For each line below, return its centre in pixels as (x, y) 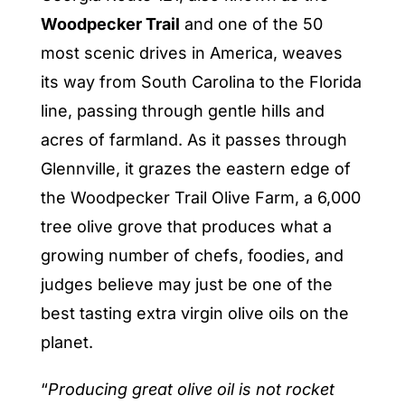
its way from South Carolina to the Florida (201, 81)
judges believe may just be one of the (186, 284)
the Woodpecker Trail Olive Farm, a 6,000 (200, 197)
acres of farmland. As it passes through (193, 139)
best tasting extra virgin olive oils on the (194, 313)
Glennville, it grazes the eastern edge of (195, 168)
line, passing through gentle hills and (182, 110)
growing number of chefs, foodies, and (192, 255)
